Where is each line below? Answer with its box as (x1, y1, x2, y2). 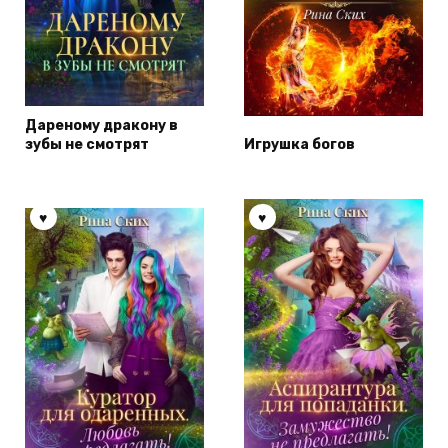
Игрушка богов (244, 135, 355, 153)
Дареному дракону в (25, 116, 178, 134)
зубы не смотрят (25, 135, 149, 153)
